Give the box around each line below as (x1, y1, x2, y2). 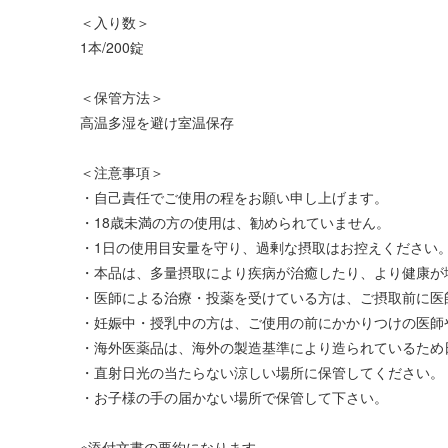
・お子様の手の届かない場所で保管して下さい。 (80, 387, 388, 407)
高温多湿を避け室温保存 (80, 112, 234, 132)
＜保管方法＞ (80, 87, 164, 107)
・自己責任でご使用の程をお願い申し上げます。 (80, 187, 388, 207)
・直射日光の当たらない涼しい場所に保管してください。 (80, 362, 444, 382)
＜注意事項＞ (80, 162, 164, 182)
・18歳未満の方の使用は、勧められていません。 (80, 212, 390, 232)
